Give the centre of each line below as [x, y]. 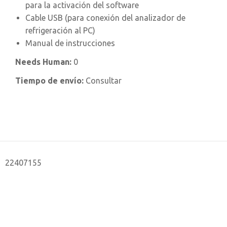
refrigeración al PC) [60, 30]
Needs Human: [44, 62]
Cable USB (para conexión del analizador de [105, 17]
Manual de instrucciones [70, 43]
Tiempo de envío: [50, 80]
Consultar [104, 80]
